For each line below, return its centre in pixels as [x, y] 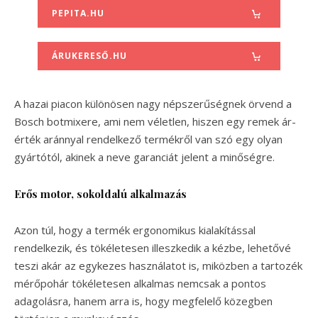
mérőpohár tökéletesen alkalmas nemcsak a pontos [140, 283]
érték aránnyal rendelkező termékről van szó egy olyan [148, 139]
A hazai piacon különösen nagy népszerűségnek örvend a [153, 103]
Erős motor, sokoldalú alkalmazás [100, 193]
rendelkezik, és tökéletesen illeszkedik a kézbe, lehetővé [153, 247]
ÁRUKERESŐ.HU [89, 55]
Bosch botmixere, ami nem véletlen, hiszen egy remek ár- [155, 121]
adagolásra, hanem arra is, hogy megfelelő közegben [143, 301]
